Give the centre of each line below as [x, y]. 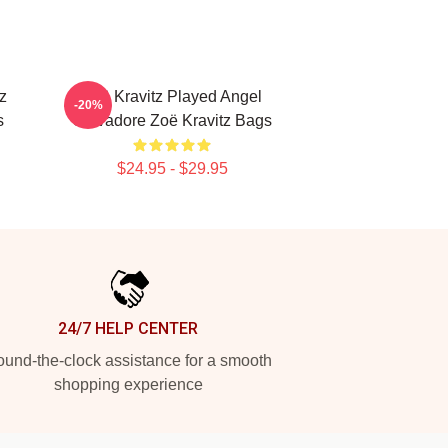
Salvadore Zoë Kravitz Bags [172, 120]
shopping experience [128, 384]
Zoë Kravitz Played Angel [172, 96]
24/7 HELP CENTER [128, 328]
